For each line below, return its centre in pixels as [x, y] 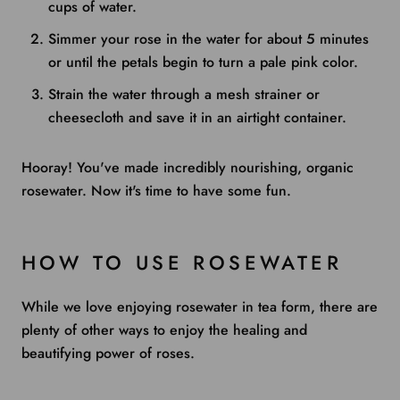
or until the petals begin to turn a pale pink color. [203, 62]
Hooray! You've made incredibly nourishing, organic [187, 168]
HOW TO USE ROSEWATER [182, 262]
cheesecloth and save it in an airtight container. [197, 117]
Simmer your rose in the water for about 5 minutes [208, 38]
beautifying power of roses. [110, 354]
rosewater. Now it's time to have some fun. [156, 191]
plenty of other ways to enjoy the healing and [164, 330]
